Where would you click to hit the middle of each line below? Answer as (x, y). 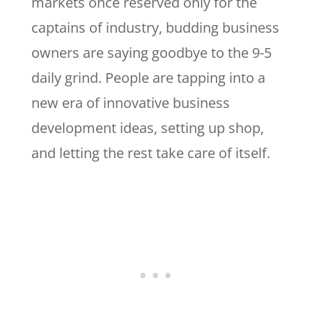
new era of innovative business (130, 102)
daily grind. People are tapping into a (148, 77)
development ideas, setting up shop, (147, 127)
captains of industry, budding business (155, 27)
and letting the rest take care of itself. (152, 153)
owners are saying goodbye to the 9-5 (151, 52)
